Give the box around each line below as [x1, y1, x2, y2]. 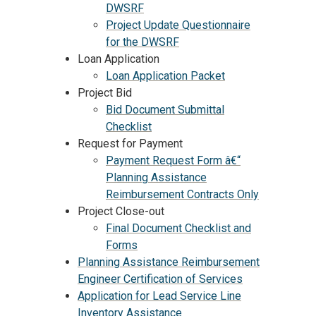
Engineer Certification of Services [78, 272, 243, 286]
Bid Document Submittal [106, 102, 224, 116]
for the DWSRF [106, 35, 179, 49]
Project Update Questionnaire [106, 18, 250, 32]
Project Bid [78, 85, 132, 99]
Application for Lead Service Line [78, 288, 241, 303]
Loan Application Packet [106, 68, 225, 83]
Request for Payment [78, 136, 183, 150]
